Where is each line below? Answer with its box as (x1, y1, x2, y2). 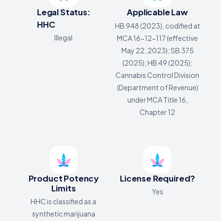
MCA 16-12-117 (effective (117, 33, 198, 42)
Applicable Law (127, 7, 188, 18)
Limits (51, 183, 76, 193)
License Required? (120, 173, 195, 184)
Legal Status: (37, 7, 90, 18)
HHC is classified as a (31, 197, 97, 206)
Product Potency (28, 173, 99, 184)
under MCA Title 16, (127, 95, 188, 104)
